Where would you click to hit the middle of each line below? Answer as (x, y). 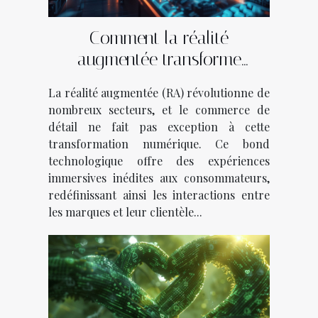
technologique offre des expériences (159, 161)
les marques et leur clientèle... (125, 212)
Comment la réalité (159, 38)
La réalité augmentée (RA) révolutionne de (159, 93)
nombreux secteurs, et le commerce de (159, 110)
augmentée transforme (159, 60)
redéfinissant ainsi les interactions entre (159, 195)
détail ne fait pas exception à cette (159, 127)
